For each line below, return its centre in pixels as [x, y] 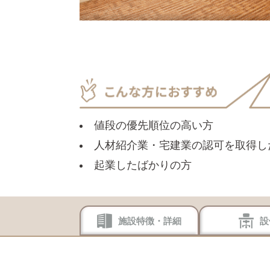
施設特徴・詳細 [149, 221]
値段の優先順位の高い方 [153, 126]
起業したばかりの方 [143, 165]
